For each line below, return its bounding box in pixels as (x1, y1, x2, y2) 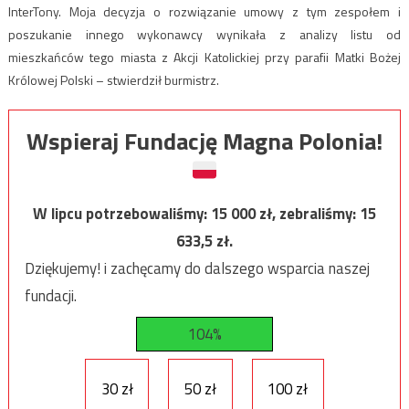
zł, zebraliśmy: (259, 201, 360, 225)
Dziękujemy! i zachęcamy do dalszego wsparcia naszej (24, 256, 370, 280)
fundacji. (24, 283, 77, 308)
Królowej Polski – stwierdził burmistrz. (7, 69, 219, 89)
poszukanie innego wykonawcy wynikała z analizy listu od (7, 24, 402, 44)
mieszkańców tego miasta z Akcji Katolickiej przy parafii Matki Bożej (7, 47, 402, 67)
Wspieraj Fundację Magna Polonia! (26, 122, 383, 159)
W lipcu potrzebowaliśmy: (33, 201, 211, 225)
